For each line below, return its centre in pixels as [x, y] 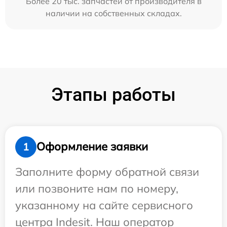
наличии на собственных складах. [113, 13]
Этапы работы [113, 94]
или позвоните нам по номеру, [97, 188]
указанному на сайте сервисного [104, 205]
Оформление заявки [92, 147]
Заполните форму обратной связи [107, 172]
